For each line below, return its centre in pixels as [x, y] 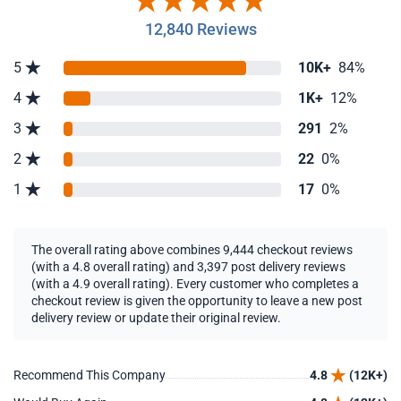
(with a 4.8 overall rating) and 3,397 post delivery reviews [188, 267]
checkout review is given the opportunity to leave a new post [197, 301]
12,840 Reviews [200, 29]
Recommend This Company [90, 375]
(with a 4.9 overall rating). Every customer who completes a [195, 284]
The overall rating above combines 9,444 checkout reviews [192, 250]
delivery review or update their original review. [156, 318]
